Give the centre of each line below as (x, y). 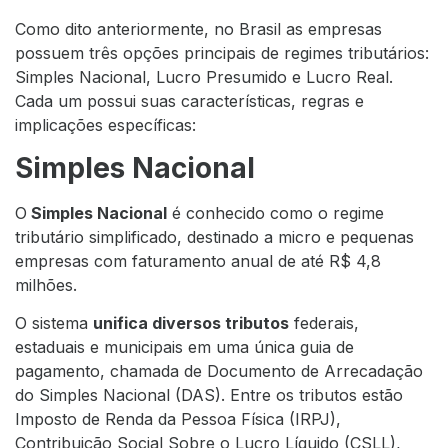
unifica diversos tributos (191, 323)
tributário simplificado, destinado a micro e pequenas (214, 236)
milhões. (46, 284)
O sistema (54, 323)
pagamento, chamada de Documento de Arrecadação (219, 371)
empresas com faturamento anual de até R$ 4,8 (198, 260)
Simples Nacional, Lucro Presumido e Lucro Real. (204, 77)
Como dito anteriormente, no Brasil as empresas (198, 29)
